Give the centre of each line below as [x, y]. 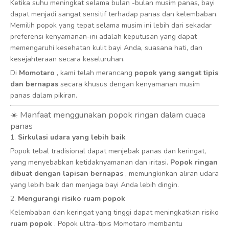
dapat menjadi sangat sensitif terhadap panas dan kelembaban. [114, 14]
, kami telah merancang [96, 73]
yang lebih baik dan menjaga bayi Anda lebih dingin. [95, 185]
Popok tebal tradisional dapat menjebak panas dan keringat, [108, 151]
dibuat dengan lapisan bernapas [68, 174]
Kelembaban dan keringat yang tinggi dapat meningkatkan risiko [114, 212]
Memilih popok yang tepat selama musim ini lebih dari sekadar [111, 25]
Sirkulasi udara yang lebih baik [72, 137]
